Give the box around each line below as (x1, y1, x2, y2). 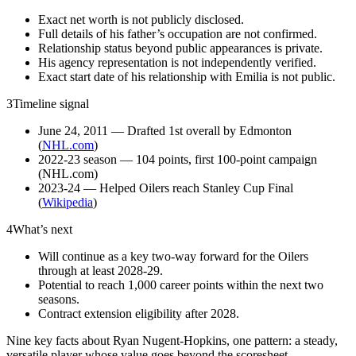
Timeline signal (13, 96, 89, 110)
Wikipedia (42, 195, 93, 209)
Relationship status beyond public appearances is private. (38, 41, 323, 55)
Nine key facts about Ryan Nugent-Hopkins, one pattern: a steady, (6, 333, 338, 347)
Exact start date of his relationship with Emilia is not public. (38, 69, 335, 83)
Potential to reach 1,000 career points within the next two (38, 277, 323, 292)
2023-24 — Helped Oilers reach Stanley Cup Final (38, 180, 293, 195)
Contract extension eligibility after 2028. (38, 306, 239, 320)
